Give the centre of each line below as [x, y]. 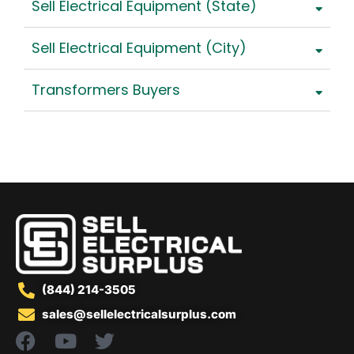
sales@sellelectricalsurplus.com [139, 314]
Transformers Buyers [106, 90]
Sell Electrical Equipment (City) [139, 48]
